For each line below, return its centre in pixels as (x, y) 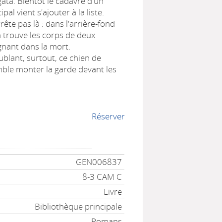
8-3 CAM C (102, 177)
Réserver (108, 116)
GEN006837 (99, 162)
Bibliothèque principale (79, 206)
